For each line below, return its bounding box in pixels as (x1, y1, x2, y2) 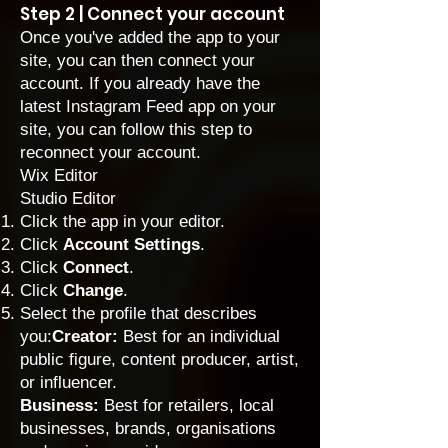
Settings (134, 235, 200, 254)
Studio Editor (20, 189, 116, 208)
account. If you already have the (20, 74, 260, 93)
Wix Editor (20, 166, 98, 185)
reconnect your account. (20, 143, 201, 162)
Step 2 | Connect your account (20, 2, 285, 26)
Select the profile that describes (20, 304, 257, 323)
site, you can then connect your (20, 51, 255, 70)
